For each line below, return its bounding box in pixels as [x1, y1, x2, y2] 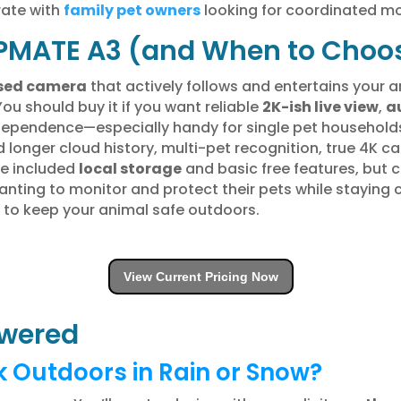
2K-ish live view [261, 96, 379, 117]
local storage [78, 158, 182, 179]
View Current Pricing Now [123, 269, 278, 284]
